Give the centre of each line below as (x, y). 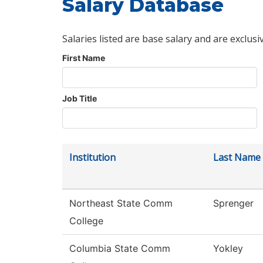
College (86, 221)
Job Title (80, 99)
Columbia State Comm (120, 249)
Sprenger (233, 203)
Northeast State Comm (121, 203)
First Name (84, 58)
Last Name (237, 158)
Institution (92, 158)
